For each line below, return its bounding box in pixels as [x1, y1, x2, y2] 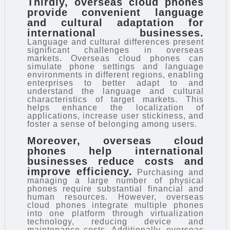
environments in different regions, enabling [27, 70, 204, 80]
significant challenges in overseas [27, 46, 204, 55]
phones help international [27, 145, 204, 157]
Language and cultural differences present [27, 37, 204, 47]
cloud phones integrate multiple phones [27, 201, 204, 210]
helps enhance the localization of [27, 103, 204, 112]
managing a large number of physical [27, 176, 204, 185]
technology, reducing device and [27, 217, 204, 226]
